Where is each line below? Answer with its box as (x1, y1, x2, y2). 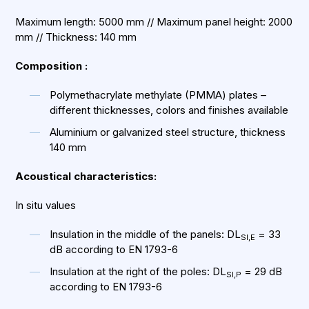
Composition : (15, 59, 88, 72)
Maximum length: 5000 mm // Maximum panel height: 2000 (15, 15, 293, 28)
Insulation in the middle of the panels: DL (50, 228, 241, 241)
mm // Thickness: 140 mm (15, 30, 137, 43)
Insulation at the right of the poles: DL (50, 265, 227, 278)
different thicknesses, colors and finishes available (50, 103, 289, 117)
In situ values (15, 199, 77, 212)
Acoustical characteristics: (15, 170, 157, 183)
